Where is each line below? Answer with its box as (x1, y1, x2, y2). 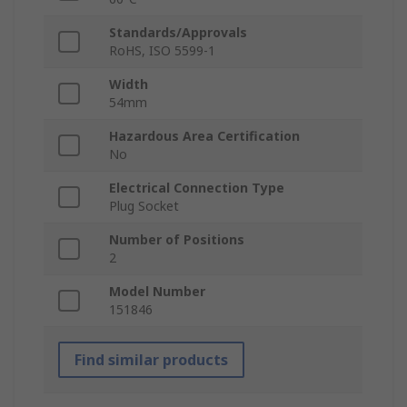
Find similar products (74, 350, 228, 371)
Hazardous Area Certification (109, 127, 300, 145)
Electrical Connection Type (109, 179, 284, 197)
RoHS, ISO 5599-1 (109, 42, 215, 60)
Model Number (109, 283, 205, 301)
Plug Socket (109, 197, 179, 215)
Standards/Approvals (109, 24, 247, 42)
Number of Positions (109, 231, 244, 249)
